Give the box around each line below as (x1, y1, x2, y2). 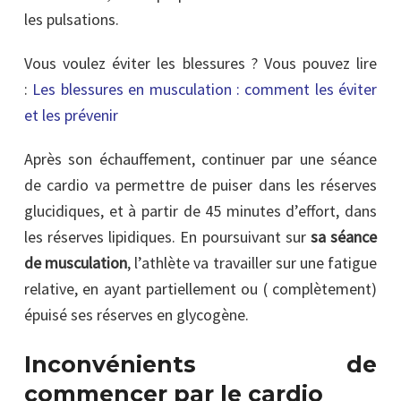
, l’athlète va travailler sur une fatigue (127, 252, 378, 273)
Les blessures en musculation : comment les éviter (32, 78, 377, 99)
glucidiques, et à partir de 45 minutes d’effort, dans (24, 200, 377, 221)
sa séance (310, 226, 378, 247)
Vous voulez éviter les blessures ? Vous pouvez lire (24, 52, 377, 73)
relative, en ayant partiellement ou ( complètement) (24, 277, 377, 299)
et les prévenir (24, 104, 118, 125)
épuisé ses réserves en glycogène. (24, 303, 249, 325)
